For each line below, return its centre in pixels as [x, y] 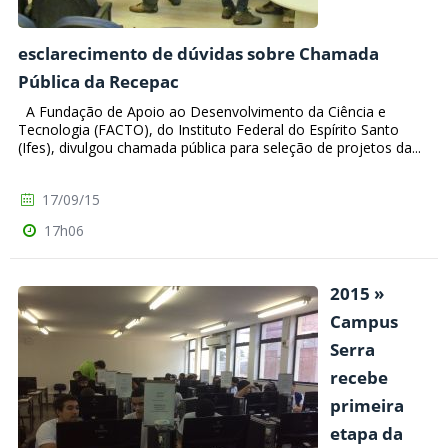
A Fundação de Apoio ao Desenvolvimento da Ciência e [202, 112]
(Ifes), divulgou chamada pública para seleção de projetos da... [219, 148]
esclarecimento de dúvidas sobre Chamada [198, 54]
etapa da [366, 434]
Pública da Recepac [98, 82]
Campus [364, 322]
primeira [367, 406]
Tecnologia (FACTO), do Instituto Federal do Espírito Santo [208, 130]
